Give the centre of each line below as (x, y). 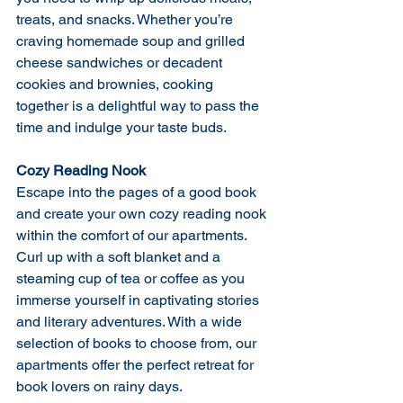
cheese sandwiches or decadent (121, 63)
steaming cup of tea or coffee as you (132, 279)
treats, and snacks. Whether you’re (126, 20)
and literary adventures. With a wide (131, 322)
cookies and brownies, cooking (116, 85)
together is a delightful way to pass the (139, 106)
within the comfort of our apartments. (133, 236)
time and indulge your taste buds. (121, 128)
